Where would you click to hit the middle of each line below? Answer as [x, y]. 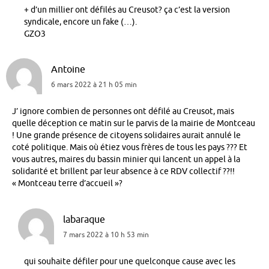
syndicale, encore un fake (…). [80, 22]
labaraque [84, 219]
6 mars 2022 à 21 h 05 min [94, 85]
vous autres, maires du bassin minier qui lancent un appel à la [126, 160]
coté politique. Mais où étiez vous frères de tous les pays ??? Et [130, 148]
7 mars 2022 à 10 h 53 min [106, 234]
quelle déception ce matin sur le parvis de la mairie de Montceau [134, 124]
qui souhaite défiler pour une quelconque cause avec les [130, 261]
